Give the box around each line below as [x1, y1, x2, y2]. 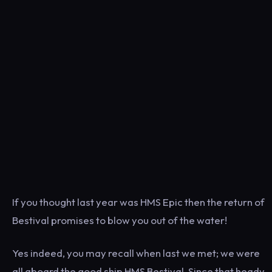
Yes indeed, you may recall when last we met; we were [12, 246, 260, 259]
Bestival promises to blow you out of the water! [12, 214, 227, 226]
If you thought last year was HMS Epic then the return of [12, 195, 265, 208]
